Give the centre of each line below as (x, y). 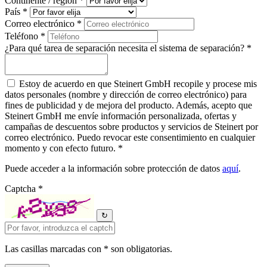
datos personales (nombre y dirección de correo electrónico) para (126, 95)
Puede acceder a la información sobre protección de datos (114, 169)
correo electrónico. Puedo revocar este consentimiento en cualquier (130, 138)
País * (17, 12)
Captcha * (24, 189)
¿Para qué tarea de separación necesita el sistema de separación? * (128, 48)
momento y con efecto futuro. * (64, 148)
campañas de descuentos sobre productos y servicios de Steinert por (131, 127)
